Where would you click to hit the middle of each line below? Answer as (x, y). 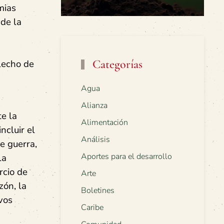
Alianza (94, 106)
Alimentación (104, 123)
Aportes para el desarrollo (126, 157)
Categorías (116, 64)
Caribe (92, 208)
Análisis (95, 140)
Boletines (98, 191)
